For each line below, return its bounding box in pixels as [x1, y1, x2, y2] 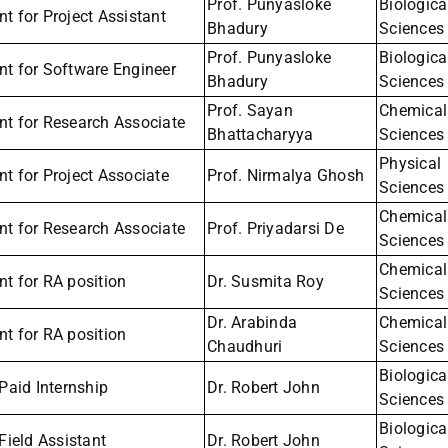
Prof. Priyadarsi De [207, 219, 344, 239]
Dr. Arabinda [207, 313, 297, 333]
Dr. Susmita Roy [207, 272, 324, 292]
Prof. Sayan [207, 101, 293, 121]
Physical [379, 154, 441, 174]
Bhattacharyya [207, 125, 314, 145]
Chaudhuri [207, 337, 283, 357]
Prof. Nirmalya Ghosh [207, 166, 364, 186]
